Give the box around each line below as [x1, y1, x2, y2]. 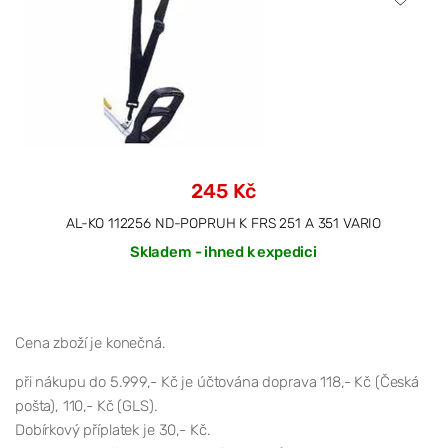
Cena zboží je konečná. [15, 333, 166, 352]
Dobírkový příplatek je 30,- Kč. [15, 420, 211, 439]
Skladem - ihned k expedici [129, 242, 318, 261]
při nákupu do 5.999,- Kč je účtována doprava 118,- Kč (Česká [15, 372, 420, 391]
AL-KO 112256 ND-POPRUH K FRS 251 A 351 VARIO [65, 214, 382, 231]
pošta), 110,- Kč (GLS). [15, 396, 158, 415]
